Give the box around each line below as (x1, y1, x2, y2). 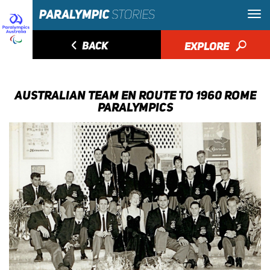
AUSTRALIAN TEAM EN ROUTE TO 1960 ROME (14, 88, 256, 102)
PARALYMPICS (97, 100, 173, 115)
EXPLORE (184, 40, 231, 52)
